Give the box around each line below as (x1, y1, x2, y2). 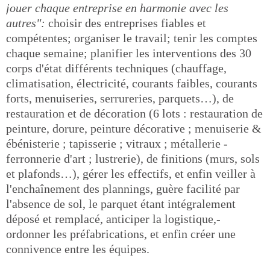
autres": (6, 16, 45, 30)
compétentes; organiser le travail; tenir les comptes (6, 31, 257, 45)
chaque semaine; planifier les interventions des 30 (6, 46, 251, 60)
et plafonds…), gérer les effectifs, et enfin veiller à (6, 166, 256, 180)
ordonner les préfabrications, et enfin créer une (6, 227, 236, 240)
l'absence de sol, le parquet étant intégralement (6, 196, 236, 210)
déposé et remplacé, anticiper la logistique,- (6, 212, 221, 225)
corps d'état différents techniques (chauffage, (6, 61, 227, 75)
